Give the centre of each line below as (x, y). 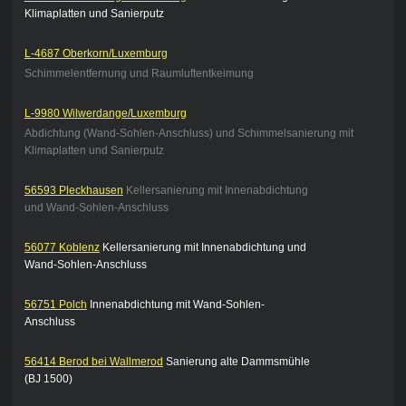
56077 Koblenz (62, 248)
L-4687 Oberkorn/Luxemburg (96, 54)
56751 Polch (55, 305)
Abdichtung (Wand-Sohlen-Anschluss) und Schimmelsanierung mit (188, 134)
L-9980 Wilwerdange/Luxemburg (105, 114)
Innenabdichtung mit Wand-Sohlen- (177, 305)
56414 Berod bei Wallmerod (93, 362)
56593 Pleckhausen (73, 191)
